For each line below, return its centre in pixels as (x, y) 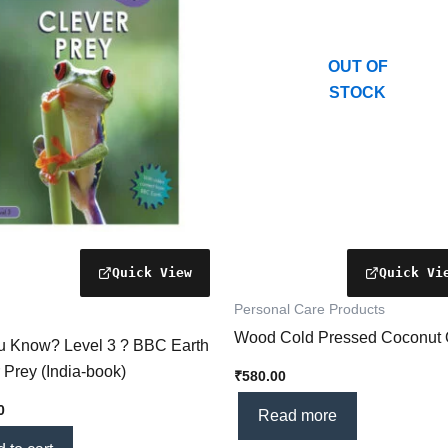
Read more (297, 415)
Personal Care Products (309, 309)
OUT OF (357, 67)
